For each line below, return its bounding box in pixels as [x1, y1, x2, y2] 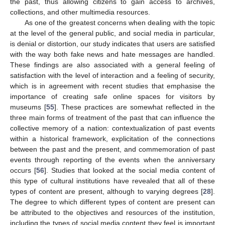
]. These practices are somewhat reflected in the [54, 103, 215, 111]
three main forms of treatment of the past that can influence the [10, 114, 215, 122]
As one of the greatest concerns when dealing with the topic [24, 19, 215, 27]
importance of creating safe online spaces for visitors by [10, 92, 215, 101]
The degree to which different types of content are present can [10, 198, 215, 206]
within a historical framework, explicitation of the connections [10, 135, 215, 143]
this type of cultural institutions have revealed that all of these [10, 177, 215, 185]
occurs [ [10, 166, 36, 175]
